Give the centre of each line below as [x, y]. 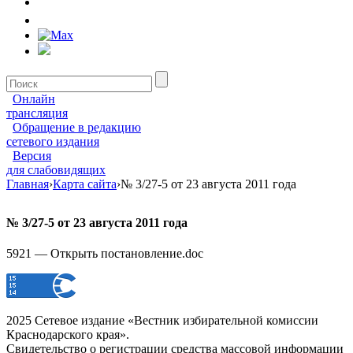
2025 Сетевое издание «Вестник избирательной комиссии [162, 321]
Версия [32, 155]
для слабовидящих [56, 169]
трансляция [37, 113]
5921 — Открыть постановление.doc [105, 254]
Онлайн [34, 98]
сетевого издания [53, 141]
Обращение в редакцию [77, 127]
